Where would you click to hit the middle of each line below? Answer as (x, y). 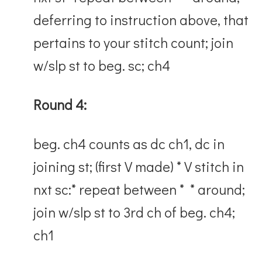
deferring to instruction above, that (141, 19)
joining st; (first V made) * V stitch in (139, 166)
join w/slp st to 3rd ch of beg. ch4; (135, 212)
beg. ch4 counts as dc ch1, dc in (129, 143)
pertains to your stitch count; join (134, 42)
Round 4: (60, 104)
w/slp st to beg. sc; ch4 (104, 65)
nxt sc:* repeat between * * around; (141, 189)
